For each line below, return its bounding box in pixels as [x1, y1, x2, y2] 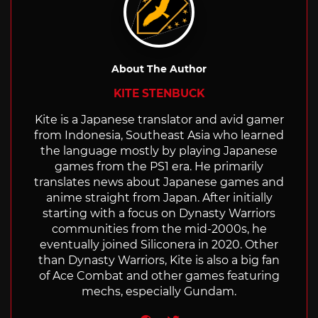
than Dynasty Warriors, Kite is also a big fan [38, 253, 280, 267]
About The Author [111, 62, 207, 75]
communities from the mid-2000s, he [51, 221, 267, 236]
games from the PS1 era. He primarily [55, 159, 263, 173]
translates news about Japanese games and [34, 175, 284, 189]
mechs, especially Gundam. [82, 284, 236, 298]
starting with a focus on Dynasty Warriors [43, 206, 275, 220]
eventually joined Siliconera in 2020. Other [40, 237, 278, 251]
